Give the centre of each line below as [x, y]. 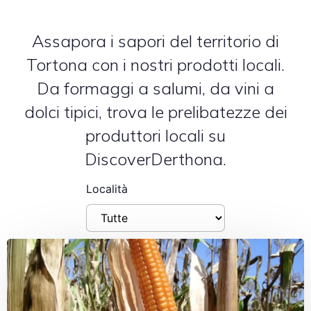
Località [107, 189]
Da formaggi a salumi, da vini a [155, 88]
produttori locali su [155, 135]
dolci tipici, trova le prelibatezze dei [155, 112]
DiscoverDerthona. [155, 159]
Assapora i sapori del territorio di [155, 41]
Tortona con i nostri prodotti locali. [155, 65]
